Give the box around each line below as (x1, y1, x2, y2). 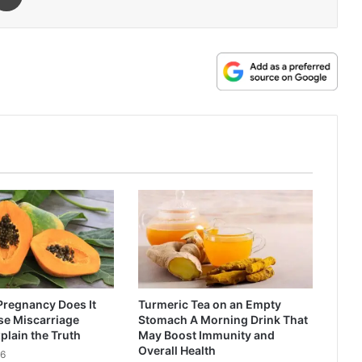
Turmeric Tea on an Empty (138, 297, 282, 311)
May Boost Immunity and (138, 327, 276, 342)
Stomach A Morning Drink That (138, 312, 309, 326)
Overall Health (138, 343, 217, 357)
